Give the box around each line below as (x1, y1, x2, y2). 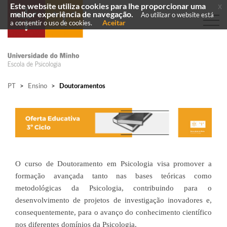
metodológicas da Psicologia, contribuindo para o (15, 184, 212, 192)
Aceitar (102, 18, 126, 27)
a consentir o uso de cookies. (10, 19, 92, 27)
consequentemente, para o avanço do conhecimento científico (15, 208, 212, 216)
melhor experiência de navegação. (10, 10, 133, 19)
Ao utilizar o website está (141, 11, 214, 19)
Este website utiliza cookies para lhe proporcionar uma (10, 2, 206, 11)
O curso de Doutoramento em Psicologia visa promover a (15, 160, 212, 168)
